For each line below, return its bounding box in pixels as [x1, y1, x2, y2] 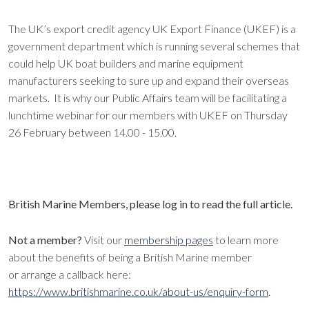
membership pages [124, 233, 213, 246]
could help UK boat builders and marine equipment [8, 57, 243, 70]
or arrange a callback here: [8, 268, 131, 281]
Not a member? [8, 233, 84, 246]
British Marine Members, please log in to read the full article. [8, 197, 292, 210]
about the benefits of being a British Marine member [8, 250, 252, 263]
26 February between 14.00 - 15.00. [8, 126, 177, 139]
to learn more [213, 233, 279, 246]
